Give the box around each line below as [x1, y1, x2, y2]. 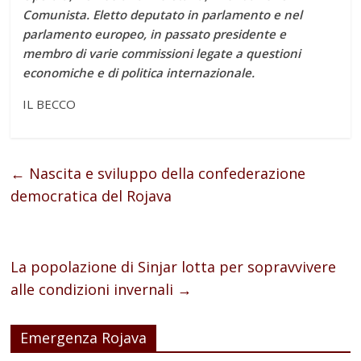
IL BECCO [23, 96, 77, 113]
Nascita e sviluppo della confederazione [25, 164, 306, 184]
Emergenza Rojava [20, 328, 147, 348]
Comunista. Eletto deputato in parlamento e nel [23, 6, 303, 23]
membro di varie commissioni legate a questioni [23, 45, 301, 62]
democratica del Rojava [10, 186, 172, 206]
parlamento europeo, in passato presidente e [23, 26, 287, 43]
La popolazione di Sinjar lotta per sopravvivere [10, 257, 337, 277]
